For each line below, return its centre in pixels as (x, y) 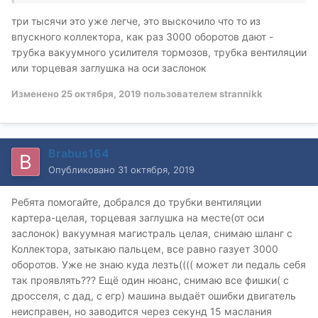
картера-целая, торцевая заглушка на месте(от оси (138, 217)
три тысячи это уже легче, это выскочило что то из (136, 21)
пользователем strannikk (202, 93)
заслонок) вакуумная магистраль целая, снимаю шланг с (152, 233)
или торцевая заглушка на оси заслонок (110, 67)
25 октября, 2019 (101, 93)
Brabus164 (79, 153)
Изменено (36, 93)
